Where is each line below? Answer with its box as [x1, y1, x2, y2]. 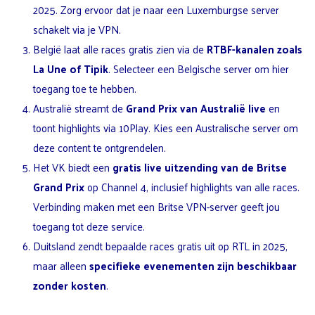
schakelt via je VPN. [33, 20, 121, 39]
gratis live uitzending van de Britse [112, 157, 287, 177]
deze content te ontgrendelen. [33, 138, 166, 157]
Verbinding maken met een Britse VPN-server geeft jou [33, 197, 280, 217]
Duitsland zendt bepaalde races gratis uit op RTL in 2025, [33, 236, 288, 256]
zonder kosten [33, 276, 106, 295]
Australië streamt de [33, 98, 126, 118]
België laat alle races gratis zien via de [33, 39, 207, 59]
